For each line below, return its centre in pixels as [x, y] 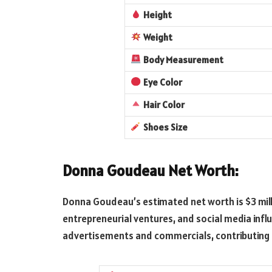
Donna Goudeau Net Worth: [151, 170]
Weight [158, 37]
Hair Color [164, 104]
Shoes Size [165, 127]
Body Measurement [183, 59]
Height [157, 15]
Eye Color [161, 82]
